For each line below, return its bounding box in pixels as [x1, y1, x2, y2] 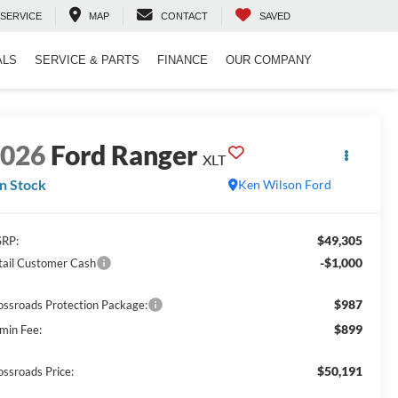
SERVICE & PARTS [35, 53, 139, 68]
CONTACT [161, 11, 208, 22]
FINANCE [157, 53, 208, 68]
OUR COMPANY [226, 53, 312, 68]
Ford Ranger [51, 139, 198, 171]
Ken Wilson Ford [237, 177, 331, 193]
